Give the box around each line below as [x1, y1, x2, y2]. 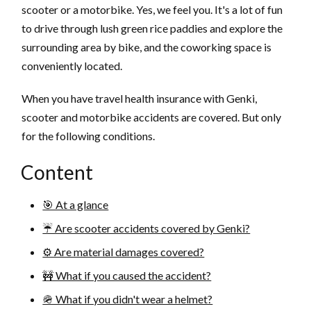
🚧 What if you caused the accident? [42, 269, 212, 283]
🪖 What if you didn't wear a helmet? [42, 292, 213, 306]
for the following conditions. [22, 129, 155, 143]
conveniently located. [22, 59, 123, 73]
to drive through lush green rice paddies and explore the [22, 22, 283, 35]
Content [21, 160, 94, 185]
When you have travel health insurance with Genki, [22, 92, 258, 106]
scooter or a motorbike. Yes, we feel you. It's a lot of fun [22, 3, 283, 17]
